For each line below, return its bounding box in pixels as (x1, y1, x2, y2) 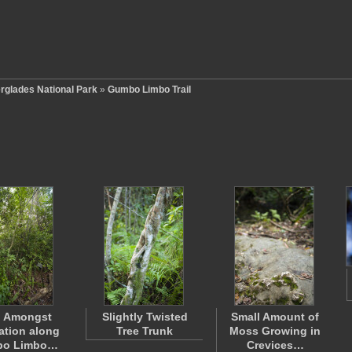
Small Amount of (231, 310, 319, 323)
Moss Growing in (229, 324, 321, 337)
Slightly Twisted (101, 310, 188, 323)
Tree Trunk (116, 324, 173, 337)
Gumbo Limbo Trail (108, 84, 191, 95)
